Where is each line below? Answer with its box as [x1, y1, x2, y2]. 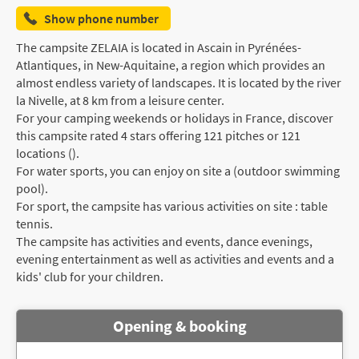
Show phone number [44, 10, 159, 26]
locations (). [16, 144, 79, 161]
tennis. [16, 215, 53, 232]
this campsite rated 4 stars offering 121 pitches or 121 [16, 127, 301, 143]
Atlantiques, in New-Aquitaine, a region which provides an [16, 56, 325, 73]
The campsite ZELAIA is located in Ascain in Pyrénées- [16, 38, 301, 55]
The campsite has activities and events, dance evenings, [16, 232, 313, 249]
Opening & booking [112, 315, 247, 336]
